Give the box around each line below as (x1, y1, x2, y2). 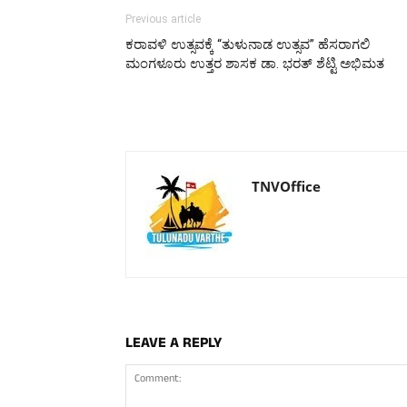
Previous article (125, 12, 201, 25)
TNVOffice (252, 176, 321, 195)
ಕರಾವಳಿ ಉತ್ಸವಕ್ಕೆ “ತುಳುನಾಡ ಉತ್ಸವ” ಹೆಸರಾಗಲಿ (125, 35, 370, 53)
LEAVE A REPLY (125, 332, 222, 356)
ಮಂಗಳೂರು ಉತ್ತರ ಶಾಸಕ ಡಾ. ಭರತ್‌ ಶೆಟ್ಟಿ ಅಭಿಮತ (125, 55, 384, 72)
